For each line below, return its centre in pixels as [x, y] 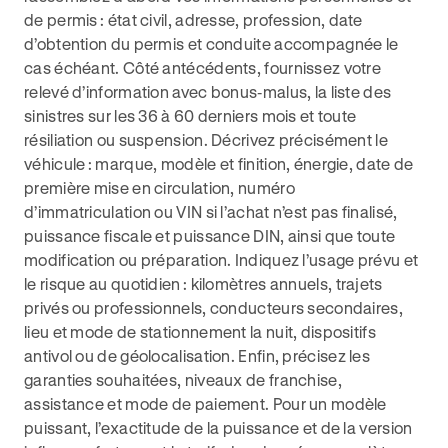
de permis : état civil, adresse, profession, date [193, 19]
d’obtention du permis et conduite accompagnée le [211, 43]
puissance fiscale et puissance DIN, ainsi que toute [210, 235]
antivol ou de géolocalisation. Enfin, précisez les [197, 355]
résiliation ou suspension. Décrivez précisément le [206, 139]
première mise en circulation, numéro [159, 187]
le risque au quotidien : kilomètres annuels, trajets [203, 283]
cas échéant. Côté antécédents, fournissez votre [203, 67]
